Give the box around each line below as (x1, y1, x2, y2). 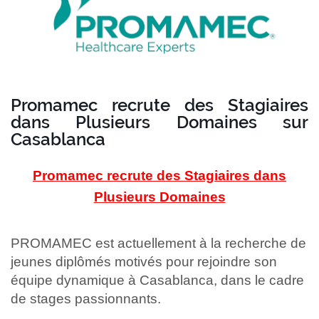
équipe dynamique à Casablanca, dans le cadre (11, 273, 304, 288)
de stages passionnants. (11, 291, 161, 307)
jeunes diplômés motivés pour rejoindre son (11, 254, 277, 270)
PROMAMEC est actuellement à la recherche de (11, 236, 306, 251)
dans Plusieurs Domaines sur (11, 112, 308, 133)
